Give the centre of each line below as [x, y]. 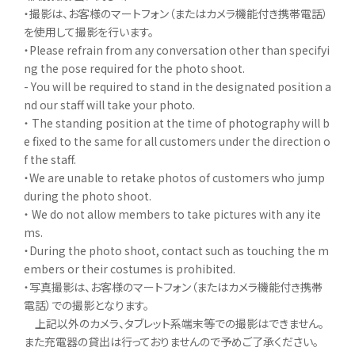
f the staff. [50, 159]
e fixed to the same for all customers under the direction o [177, 141]
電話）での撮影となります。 [86, 305]
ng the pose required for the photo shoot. [134, 68]
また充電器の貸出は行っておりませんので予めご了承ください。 [171, 341]
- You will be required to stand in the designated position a [177, 86]
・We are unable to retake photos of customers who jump [174, 177]
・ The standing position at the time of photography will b [177, 122]
